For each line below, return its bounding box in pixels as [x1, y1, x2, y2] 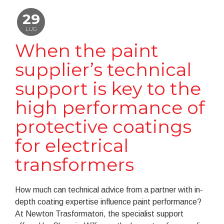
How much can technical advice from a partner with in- [15, 185, 203, 194]
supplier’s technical [15, 58, 191, 80]
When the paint [15, 39, 158, 61]
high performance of [15, 96, 205, 118]
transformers [15, 153, 134, 175]
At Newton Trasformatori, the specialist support [15, 209, 183, 218]
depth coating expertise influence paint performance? [15, 197, 201, 206]
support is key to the [15, 77, 201, 99]
